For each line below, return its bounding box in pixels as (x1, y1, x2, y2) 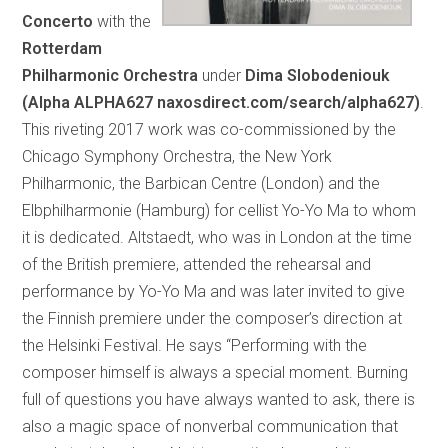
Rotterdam (22, 38, 103, 58)
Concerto (22, 11, 94, 31)
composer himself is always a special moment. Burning (22, 362, 409, 382)
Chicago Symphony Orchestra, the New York (22, 146, 333, 166)
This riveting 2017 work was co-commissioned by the (22, 119, 397, 139)
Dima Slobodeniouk (245, 65, 391, 85)
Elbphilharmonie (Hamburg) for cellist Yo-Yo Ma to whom (22, 200, 417, 220)
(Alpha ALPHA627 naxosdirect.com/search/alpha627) (22, 92, 421, 112)
